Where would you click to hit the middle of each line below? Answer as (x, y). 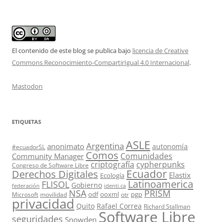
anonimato (66, 146)
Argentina (105, 146)
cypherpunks (161, 165)
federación (26, 186)
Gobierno (87, 185)
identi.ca (115, 186)
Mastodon (27, 86)
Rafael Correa (119, 206)
